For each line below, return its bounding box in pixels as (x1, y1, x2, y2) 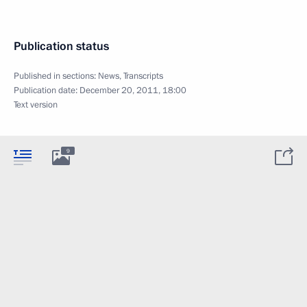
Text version (14, 99, 58, 111)
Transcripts (123, 70, 163, 82)
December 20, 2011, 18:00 (79, 84, 186, 97)
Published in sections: (14, 70, 98, 82)
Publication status (14, 38, 109, 54)
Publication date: (14, 84, 79, 97)
